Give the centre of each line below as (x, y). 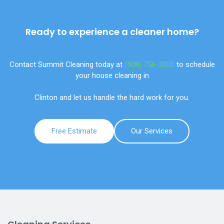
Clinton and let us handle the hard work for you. (112, 98)
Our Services (152, 131)
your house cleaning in (112, 76)
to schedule (194, 65)
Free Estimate (74, 131)
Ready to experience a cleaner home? (112, 32)
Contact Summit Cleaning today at (67, 65)
